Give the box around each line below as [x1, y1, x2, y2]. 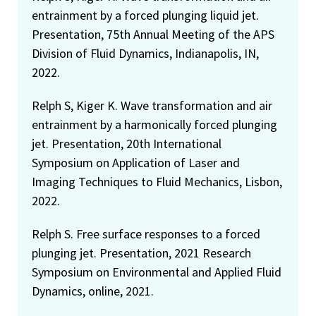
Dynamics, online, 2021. [32, 282, 154, 299]
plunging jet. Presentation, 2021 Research [32, 244, 251, 261]
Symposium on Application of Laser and [32, 154, 240, 171]
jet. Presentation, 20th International [32, 135, 221, 152]
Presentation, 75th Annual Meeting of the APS [32, 25, 274, 42]
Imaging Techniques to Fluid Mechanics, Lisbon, [32, 173, 282, 190]
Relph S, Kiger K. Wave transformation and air [32, 97, 272, 114]
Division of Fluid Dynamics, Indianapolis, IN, [32, 44, 259, 61]
